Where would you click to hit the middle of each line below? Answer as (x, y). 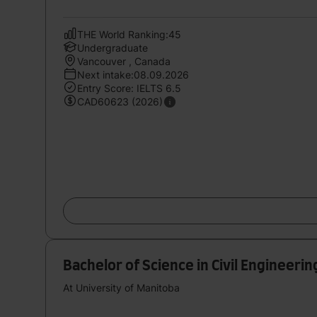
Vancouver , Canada (124, 61)
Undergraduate (113, 47)
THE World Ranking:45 (129, 34)
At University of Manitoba (121, 287)
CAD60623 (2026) (120, 101)
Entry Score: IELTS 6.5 (129, 88)
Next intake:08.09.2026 (133, 74)
